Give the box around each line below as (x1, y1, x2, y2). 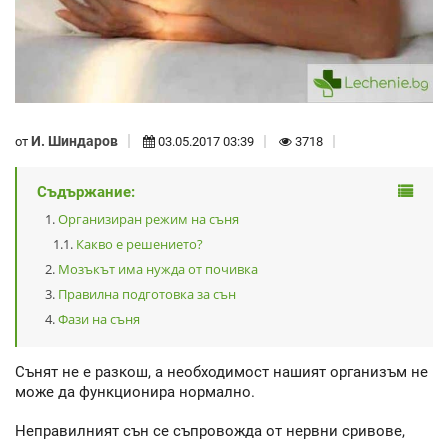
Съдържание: (37, 183, 135, 202)
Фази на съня (58, 310, 140, 329)
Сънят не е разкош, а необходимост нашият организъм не (15, 363, 428, 382)
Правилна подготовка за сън (58, 285, 236, 304)
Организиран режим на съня (58, 210, 239, 229)
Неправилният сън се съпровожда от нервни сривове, (15, 421, 405, 440)
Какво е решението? (76, 235, 203, 254)
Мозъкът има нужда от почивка (58, 260, 258, 279)
